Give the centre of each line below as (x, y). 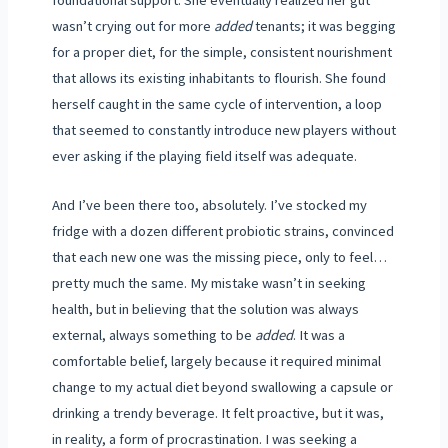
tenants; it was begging (323, 25)
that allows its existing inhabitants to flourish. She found (218, 77)
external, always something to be (153, 334)
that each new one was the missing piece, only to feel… (219, 256)
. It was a (318, 334)
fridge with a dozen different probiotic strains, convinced (222, 230)
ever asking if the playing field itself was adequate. (204, 155)
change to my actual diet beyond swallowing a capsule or (222, 386)
